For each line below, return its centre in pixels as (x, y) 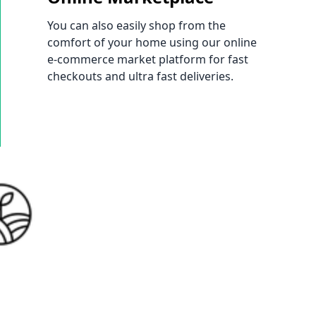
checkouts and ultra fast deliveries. (141, 76)
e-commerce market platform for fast (148, 59)
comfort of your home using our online (152, 42)
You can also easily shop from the (137, 25)
